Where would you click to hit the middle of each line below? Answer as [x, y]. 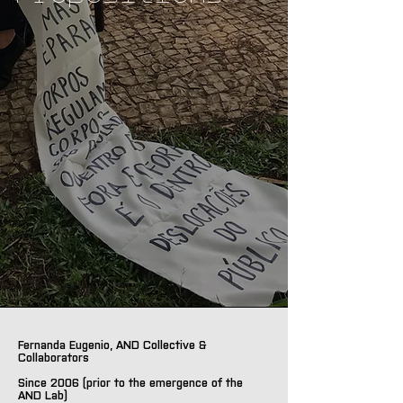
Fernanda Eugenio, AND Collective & [112, 344]
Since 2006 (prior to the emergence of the [130, 382]
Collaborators [54, 357]
